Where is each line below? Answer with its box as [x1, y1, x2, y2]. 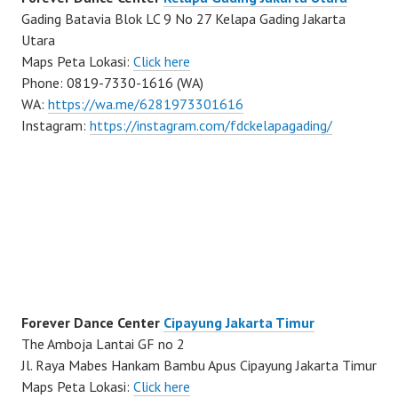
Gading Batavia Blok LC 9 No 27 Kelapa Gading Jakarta [21, 10, 346, 28]
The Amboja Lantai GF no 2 [21, 335, 185, 354]
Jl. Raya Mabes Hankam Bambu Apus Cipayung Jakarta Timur [21, 356, 377, 375]
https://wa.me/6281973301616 [48, 95, 243, 114]
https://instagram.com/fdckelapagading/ [90, 116, 332, 135]
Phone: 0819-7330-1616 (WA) [21, 74, 203, 92]
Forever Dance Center [21, 314, 163, 332]
